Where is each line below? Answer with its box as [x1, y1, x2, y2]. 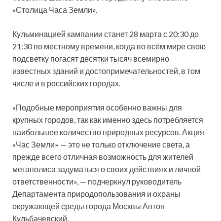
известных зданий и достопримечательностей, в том [12, 66, 200, 75]
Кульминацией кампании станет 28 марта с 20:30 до [12, 29, 199, 38]
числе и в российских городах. [12, 78, 120, 88]
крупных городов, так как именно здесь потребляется [12, 114, 203, 124]
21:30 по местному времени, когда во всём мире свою [12, 41, 206, 51]
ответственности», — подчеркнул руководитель [12, 176, 182, 186]
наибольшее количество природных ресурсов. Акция [12, 127, 204, 137]
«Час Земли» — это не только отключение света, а [12, 139, 190, 149]
